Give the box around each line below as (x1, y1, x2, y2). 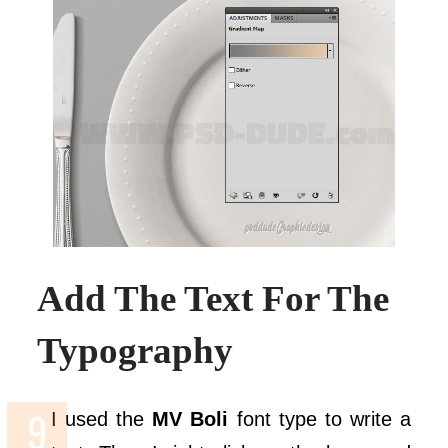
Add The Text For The (37, 277, 390, 319)
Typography (37, 329, 234, 371)
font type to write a (228, 407, 411, 430)
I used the (51, 407, 153, 430)
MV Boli (152, 407, 229, 430)
